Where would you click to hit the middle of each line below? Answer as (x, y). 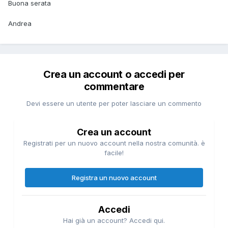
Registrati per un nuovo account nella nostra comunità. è (114, 143)
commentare (114, 86)
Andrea (20, 23)
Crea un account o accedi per (114, 74)
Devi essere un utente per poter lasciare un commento (114, 103)
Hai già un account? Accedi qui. (114, 220)
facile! (114, 152)
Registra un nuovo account (114, 177)
